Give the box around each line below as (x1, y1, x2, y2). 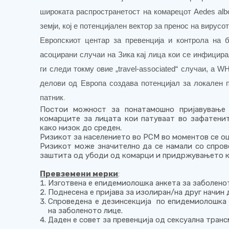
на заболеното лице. (48, 205, 123, 215)
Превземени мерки (40, 169, 119, 178)
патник (40, 93, 64, 102)
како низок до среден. (40, 123, 122, 132)
